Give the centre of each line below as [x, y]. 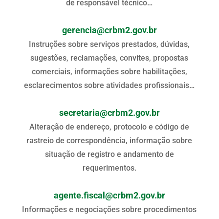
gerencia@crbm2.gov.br [109, 30]
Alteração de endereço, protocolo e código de [109, 127]
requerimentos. [109, 168]
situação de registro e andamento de [109, 154]
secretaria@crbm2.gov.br [109, 113]
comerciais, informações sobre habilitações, [109, 71]
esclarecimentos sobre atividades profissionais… [109, 85]
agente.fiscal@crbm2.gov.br [109, 195]
